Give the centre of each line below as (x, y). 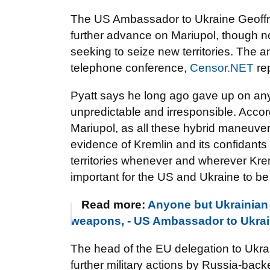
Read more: (115, 205)
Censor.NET (222, 68)
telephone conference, (130, 68)
